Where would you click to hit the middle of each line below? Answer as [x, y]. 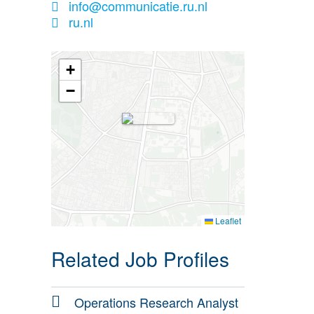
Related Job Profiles [140, 259]
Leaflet [227, 221]
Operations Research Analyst [156, 302]
